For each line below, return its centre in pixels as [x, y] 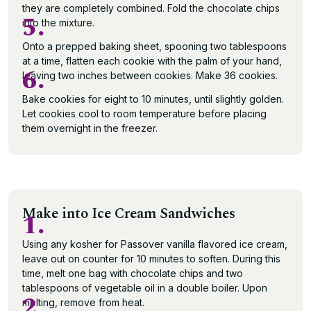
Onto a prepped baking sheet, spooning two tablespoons [154, 46]
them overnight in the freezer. [90, 128]
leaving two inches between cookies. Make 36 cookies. [150, 75]
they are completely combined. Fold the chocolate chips [151, 8]
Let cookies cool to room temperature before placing [144, 114]
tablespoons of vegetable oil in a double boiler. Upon [145, 288]
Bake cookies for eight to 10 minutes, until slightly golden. [153, 99]
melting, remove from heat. [83, 302]
